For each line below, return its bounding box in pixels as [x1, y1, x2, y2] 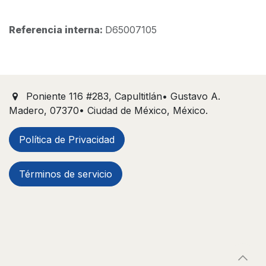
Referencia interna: [9, 23, 105, 36]
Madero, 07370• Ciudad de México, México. [9, 104, 208, 116]
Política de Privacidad [19, 133, 115, 145]
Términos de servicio [19, 167, 112, 180]
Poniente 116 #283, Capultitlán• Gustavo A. [26, 90, 220, 102]
